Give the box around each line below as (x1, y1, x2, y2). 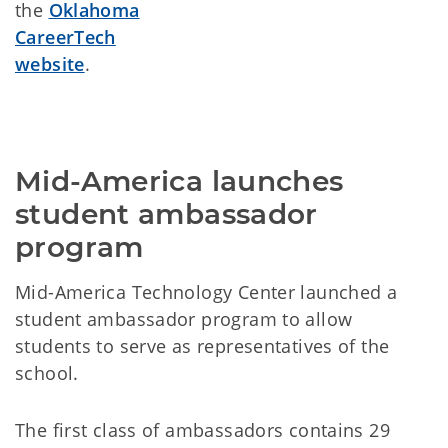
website (15, 52, 85, 76)
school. (15, 361, 79, 385)
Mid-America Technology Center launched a (15, 280, 398, 304)
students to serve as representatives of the (15, 334, 390, 358)
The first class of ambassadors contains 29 (15, 418, 390, 442)
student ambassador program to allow (15, 307, 353, 331)
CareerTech (15, 25, 116, 49)
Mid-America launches (15, 164, 344, 198)
